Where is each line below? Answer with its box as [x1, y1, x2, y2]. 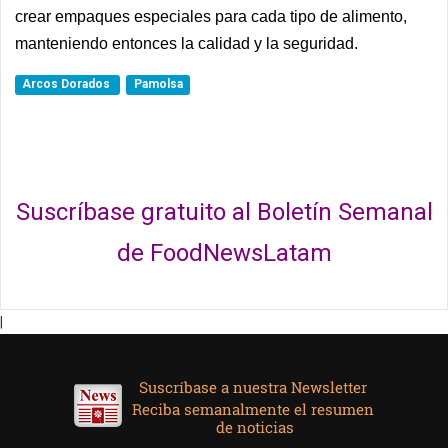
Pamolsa [133, 77, 183, 91]
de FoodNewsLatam [116, 239, 332, 267]
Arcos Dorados [22, 77, 114, 91]
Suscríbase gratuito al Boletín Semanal [15, 198, 433, 226]
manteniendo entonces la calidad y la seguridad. [15, 35, 358, 52]
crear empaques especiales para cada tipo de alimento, [15, 8, 407, 25]
